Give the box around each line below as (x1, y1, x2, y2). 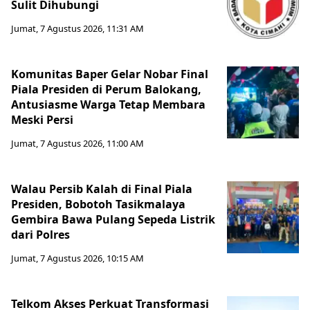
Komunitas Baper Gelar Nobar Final (11, 66, 208, 82)
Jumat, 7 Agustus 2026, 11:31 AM (11, 22, 144, 35)
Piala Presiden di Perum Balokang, (11, 82, 201, 98)
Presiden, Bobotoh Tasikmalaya (11, 197, 185, 212)
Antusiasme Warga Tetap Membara (11, 97, 206, 113)
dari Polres (11, 227, 70, 243)
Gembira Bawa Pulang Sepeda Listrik (11, 212, 215, 228)
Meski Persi (11, 112, 73, 128)
